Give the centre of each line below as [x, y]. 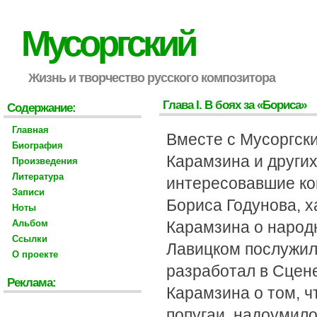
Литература [38, 177]
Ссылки [30, 239]
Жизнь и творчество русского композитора [152, 77]
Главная [30, 130]
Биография [38, 145]
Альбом [30, 223]
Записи [28, 192]
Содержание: [41, 108]
